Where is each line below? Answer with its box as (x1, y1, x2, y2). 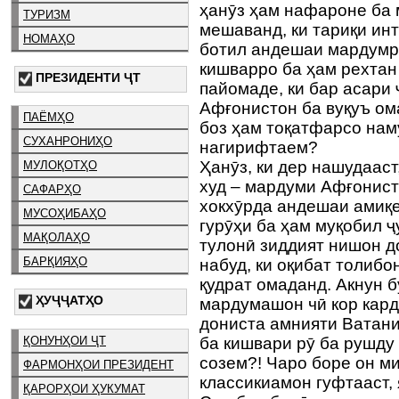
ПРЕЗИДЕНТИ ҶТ (36, 69, 141, 85)
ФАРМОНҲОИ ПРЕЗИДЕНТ (23, 357, 174, 371)
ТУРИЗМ (23, 7, 70, 21)
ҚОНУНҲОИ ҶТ (23, 333, 106, 347)
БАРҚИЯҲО (23, 255, 87, 269)
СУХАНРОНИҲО (23, 134, 112, 149)
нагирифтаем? (199, 138, 318, 157)
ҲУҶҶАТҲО (36, 293, 103, 308)
